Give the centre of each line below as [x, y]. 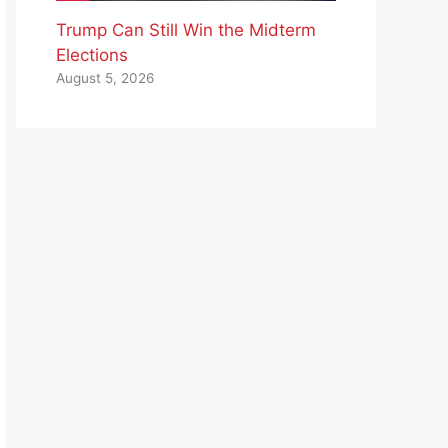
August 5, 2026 [105, 78]
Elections [92, 55]
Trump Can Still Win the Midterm [186, 30]
